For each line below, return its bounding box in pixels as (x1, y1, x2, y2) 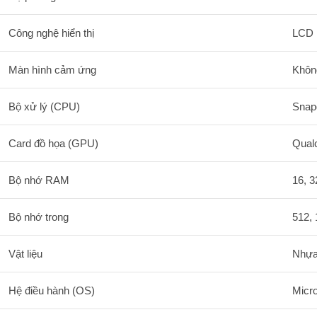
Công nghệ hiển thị (8, 26, 94, 39)
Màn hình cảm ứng (8, 63, 96, 76)
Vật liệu (8, 247, 42, 260)
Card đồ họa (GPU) (8, 137, 98, 149)
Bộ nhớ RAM (8, 173, 69, 186)
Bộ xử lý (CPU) (8, 100, 80, 113)
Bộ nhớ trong (8, 210, 69, 223)
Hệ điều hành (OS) (8, 284, 95, 296)
